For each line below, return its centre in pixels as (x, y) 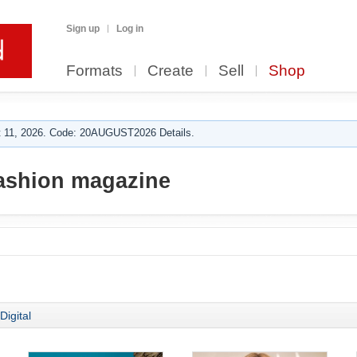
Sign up (83, 29)
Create (171, 71)
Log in (130, 29)
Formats (94, 71)
